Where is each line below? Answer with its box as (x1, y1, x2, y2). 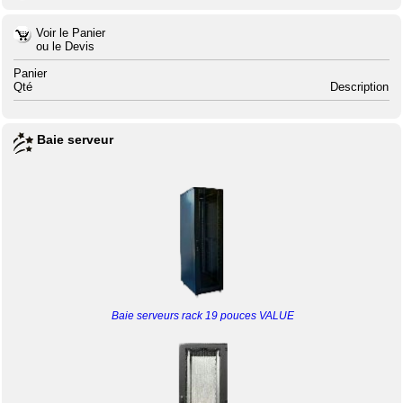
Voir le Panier (36, 26, 106, 40)
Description (330, 80, 390, 94)
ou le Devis (36, 40, 95, 53)
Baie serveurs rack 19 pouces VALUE (111, 309, 294, 323)
